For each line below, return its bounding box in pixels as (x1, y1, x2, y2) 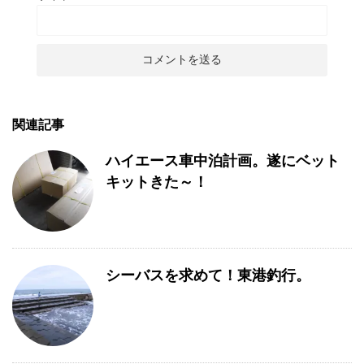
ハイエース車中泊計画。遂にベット (106, 153, 340, 169)
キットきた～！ (106, 174, 208, 190)
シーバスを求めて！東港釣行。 (106, 267, 310, 284)
